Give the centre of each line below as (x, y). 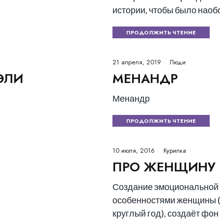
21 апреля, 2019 (137, 62)
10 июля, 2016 (134, 151)
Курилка (175, 151)
